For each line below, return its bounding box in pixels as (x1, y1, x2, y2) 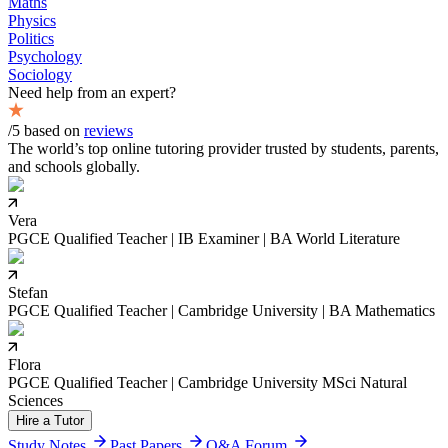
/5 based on (8, 121, 80, 139)
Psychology (8, 47, 82, 65)
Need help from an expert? (8, 83, 176, 101)
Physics (8, 11, 56, 29)
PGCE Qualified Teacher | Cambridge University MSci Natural (8, 373, 407, 391)
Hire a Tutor (16, 412, 84, 428)
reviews (84, 121, 133, 139)
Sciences (8, 391, 63, 409)
